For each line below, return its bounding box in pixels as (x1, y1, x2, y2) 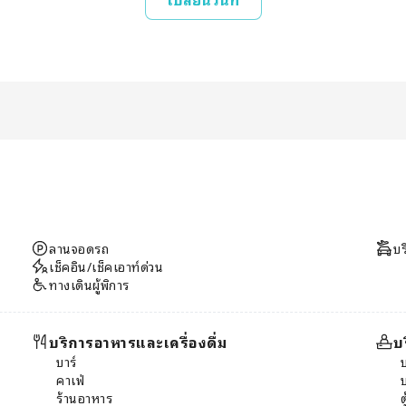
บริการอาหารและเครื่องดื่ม (49, 329, 227, 353)
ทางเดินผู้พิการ (49, 273, 130, 295)
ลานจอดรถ (49, 237, 109, 258)
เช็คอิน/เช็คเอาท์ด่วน (49, 255, 163, 276)
